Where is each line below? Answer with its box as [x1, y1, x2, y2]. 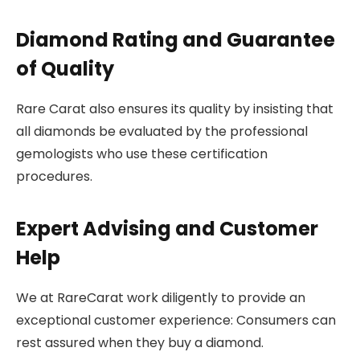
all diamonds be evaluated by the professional [16, 122, 308, 141]
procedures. [16, 167, 92, 186]
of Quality [16, 55, 114, 83]
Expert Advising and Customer [16, 215, 318, 242]
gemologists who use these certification [16, 145, 268, 164]
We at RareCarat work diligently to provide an [16, 288, 305, 307]
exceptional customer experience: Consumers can [16, 310, 336, 329]
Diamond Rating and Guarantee [16, 27, 335, 54]
